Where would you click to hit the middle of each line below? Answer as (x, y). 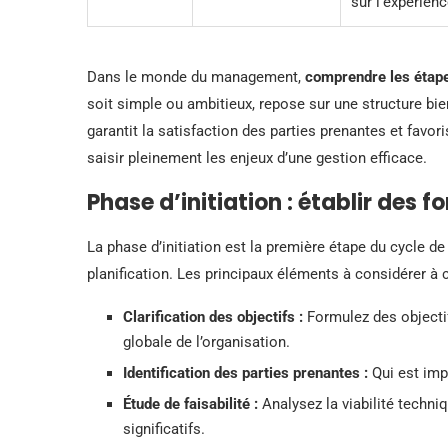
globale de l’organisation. (206, 341)
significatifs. (164, 428)
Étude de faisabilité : (190, 403)
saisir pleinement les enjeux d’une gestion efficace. (257, 157)
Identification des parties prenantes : (245, 372)
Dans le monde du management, (196, 76)
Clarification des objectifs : (213, 316)
